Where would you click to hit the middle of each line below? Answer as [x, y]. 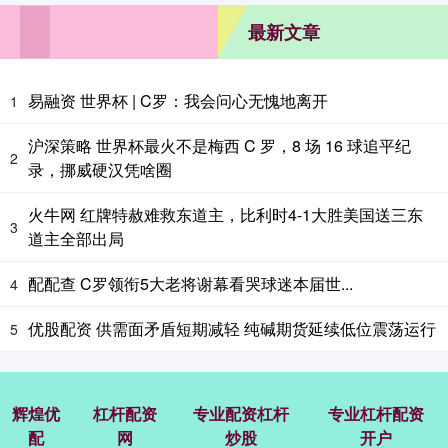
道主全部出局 [76, 238]
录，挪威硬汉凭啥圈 [100, 169]
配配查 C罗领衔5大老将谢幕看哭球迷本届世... [190, 283]
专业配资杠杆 [240, 413]
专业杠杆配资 [375, 413]
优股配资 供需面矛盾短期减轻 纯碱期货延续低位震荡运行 [232, 328]
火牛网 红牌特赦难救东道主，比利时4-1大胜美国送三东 [225, 214]
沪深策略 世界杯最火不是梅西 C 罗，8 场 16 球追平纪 [219, 145]
